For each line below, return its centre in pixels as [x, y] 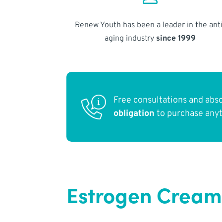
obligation [134, 113]
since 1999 [176, 38]
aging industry [130, 38]
